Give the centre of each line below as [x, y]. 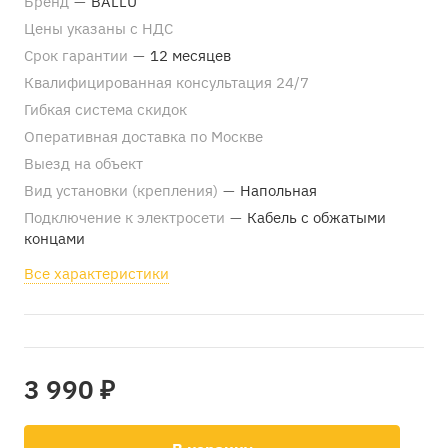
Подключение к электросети [126, 217]
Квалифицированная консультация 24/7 [166, 82]
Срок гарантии [78, 55]
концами [54, 238]
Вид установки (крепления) [123, 190]
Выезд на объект [83, 163]
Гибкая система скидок [105, 109]
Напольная [278, 190]
